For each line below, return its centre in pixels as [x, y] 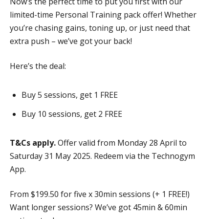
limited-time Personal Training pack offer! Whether [103, 14]
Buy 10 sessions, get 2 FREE [72, 114]
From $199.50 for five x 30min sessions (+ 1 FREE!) [100, 194]
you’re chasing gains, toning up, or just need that [100, 28]
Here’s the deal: [38, 66]
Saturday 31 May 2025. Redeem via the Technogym [102, 156]
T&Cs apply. [34, 142]
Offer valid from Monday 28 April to [122, 142]
